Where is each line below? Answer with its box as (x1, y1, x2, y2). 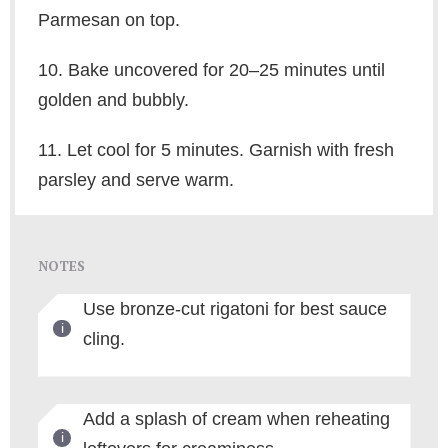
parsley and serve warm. (37, 170, 234, 191)
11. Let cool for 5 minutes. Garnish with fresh (37, 140, 394, 161)
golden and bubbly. (37, 90, 189, 111)
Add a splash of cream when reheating (82, 408, 390, 429)
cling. (82, 329, 125, 350)
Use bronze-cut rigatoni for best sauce (82, 299, 387, 320)
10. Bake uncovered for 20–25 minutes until (37, 60, 385, 81)
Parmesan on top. (37, 10, 180, 31)
